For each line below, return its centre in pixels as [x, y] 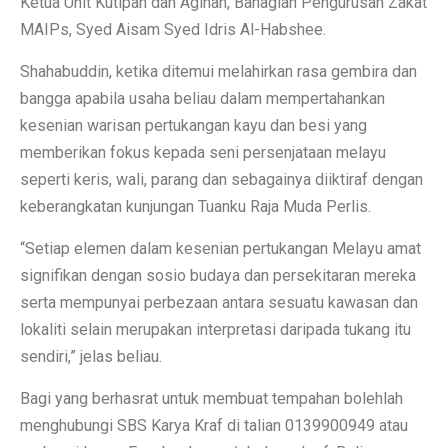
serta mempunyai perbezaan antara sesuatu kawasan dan [219, 302]
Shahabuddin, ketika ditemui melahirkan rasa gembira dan [218, 71]
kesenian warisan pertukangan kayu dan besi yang [193, 125]
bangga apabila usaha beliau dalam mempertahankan [202, 98]
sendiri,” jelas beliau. [91, 356]
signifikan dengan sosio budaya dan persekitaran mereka [218, 275]
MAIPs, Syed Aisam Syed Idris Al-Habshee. [173, 29]
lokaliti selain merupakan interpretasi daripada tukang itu [215, 329]
